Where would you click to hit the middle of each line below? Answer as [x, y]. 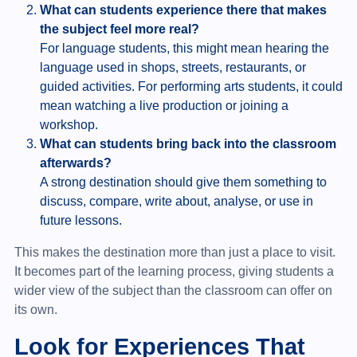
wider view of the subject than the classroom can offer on [173, 290]
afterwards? [75, 163]
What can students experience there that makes [183, 10]
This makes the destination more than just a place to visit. [175, 252]
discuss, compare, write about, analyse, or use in [176, 201]
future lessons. [80, 220]
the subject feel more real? [119, 29]
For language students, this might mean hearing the [184, 48]
